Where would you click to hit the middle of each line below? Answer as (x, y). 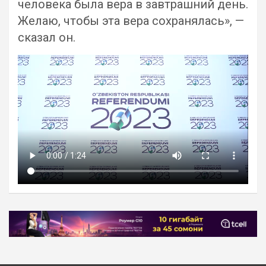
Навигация (47, 220)
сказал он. (47, 37)
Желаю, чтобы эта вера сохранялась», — (131, 21)
